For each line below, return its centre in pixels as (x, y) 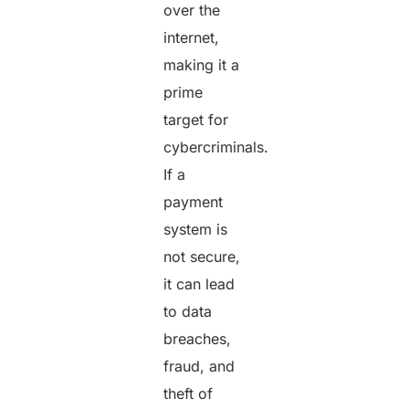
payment (194, 201)
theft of (189, 393)
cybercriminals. (216, 147)
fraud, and (199, 366)
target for (196, 119)
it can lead (199, 283)
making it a (202, 64)
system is (196, 229)
